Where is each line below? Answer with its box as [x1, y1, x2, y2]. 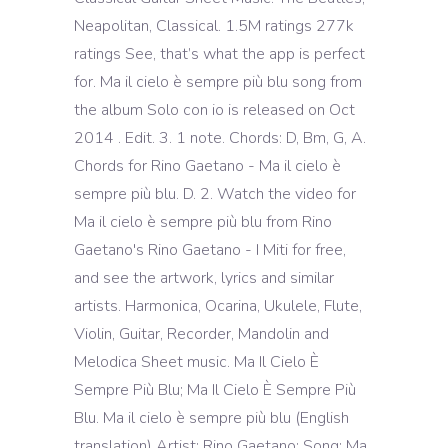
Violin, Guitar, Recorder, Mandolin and [74, 323, 329, 345]
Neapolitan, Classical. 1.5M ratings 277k [74, 15, 354, 37]
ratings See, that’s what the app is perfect [74, 43, 365, 65]
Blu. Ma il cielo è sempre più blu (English [74, 407, 349, 429]
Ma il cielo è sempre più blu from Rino [74, 211, 332, 233]
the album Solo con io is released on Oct [74, 99, 355, 121]
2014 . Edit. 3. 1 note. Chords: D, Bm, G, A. [74, 127, 366, 149]
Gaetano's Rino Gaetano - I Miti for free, [74, 239, 346, 261]
